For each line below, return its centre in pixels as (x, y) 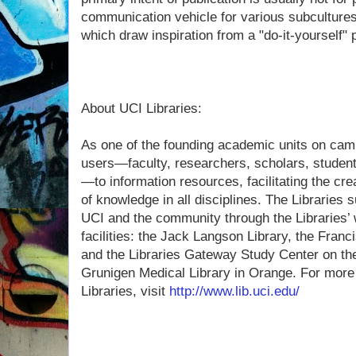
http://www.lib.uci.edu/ (234, 291)
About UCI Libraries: (141, 108)
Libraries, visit (125, 291)
